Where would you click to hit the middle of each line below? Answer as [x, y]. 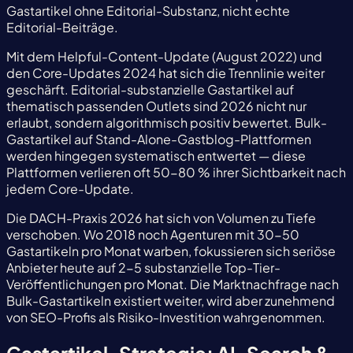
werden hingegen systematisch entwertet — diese [156, 156]
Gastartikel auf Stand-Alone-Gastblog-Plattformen [159, 139]
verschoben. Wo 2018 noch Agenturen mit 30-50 [153, 235]
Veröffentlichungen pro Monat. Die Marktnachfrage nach [173, 284]
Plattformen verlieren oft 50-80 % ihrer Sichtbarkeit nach [176, 173]
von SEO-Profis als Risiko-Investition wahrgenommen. [166, 318]
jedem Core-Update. [70, 189]
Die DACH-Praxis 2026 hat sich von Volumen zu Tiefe [161, 218]
